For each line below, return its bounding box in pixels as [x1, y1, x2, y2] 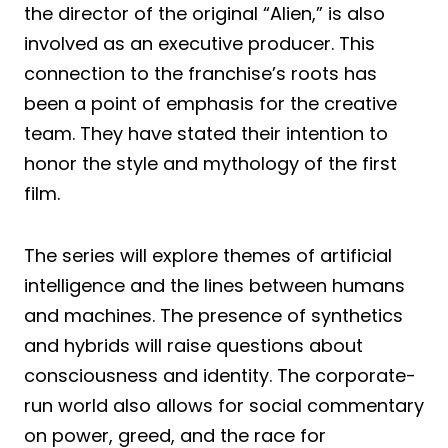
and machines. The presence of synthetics [24, 302, 403, 328]
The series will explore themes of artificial [24, 242, 392, 268]
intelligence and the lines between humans [24, 272, 405, 298]
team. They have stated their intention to [24, 120, 388, 146]
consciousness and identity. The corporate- [24, 362, 416, 388]
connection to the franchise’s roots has [24, 60, 377, 86]
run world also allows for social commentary [24, 392, 424, 418]
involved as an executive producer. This [24, 30, 375, 56]
